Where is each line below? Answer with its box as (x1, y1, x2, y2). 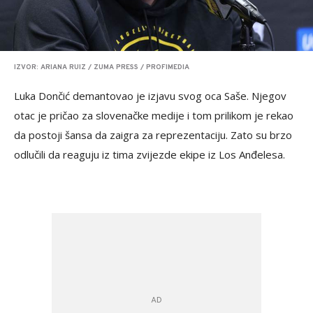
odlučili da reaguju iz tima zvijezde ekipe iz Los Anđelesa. (14, 147, 285, 161)
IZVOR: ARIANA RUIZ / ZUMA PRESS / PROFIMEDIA (14, 62, 189, 72)
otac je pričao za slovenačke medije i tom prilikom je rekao (14, 108, 293, 122)
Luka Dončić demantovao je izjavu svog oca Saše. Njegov (14, 88, 286, 103)
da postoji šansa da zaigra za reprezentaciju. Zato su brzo (14, 127, 292, 142)
